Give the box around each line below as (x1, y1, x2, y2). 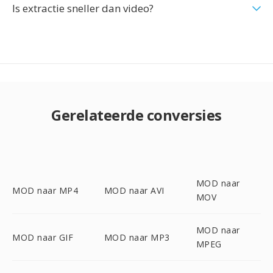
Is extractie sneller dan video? (12, 1, 154, 15)
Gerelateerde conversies (51, 105, 222, 125)
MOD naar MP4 (12, 184, 78, 196)
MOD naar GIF (12, 231, 73, 243)
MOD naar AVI (104, 184, 165, 196)
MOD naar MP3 (104, 231, 170, 243)
